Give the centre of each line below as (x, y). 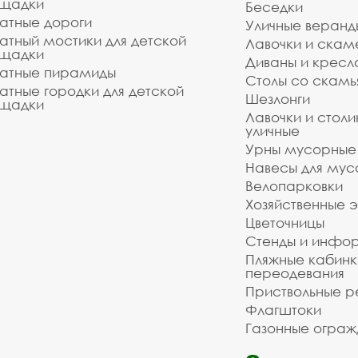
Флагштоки (283, 310)
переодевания (295, 273)
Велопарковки (294, 186)
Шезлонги (278, 99)
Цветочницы (285, 223)
